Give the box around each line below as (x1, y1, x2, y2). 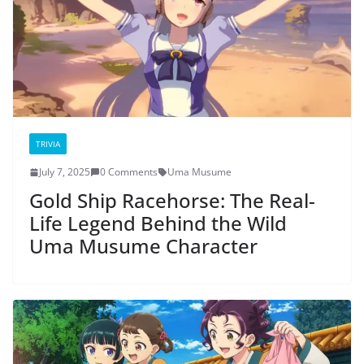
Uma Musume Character (29, 232, 258, 260)
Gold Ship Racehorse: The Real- (29, 187, 315, 214)
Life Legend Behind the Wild (29, 210, 287, 237)
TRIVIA (36, 138, 60, 150)
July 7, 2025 (39, 165, 90, 180)
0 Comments (100, 165, 158, 180)
